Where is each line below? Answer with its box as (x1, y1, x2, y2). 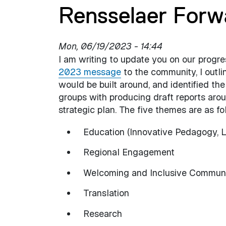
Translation (83, 187, 129, 199)
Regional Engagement (83, 146, 175, 158)
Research (83, 207, 122, 219)
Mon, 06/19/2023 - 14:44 (58, 40, 162, 52)
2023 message (58, 66, 121, 78)
